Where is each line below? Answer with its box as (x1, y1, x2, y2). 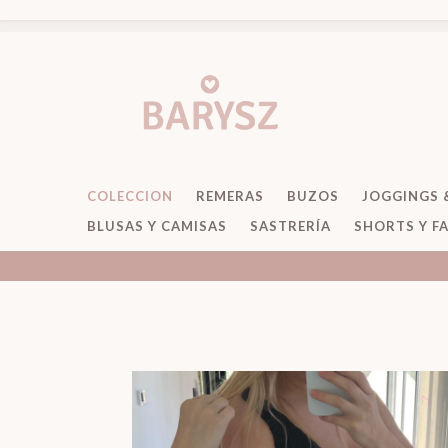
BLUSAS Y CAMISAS (87, 217, 227, 234)
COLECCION (87, 187, 173, 204)
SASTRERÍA (250, 217, 331, 234)
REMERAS (196, 187, 264, 204)
